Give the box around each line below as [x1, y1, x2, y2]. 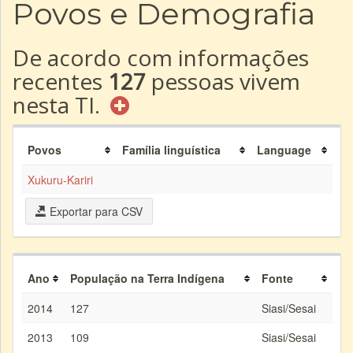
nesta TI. [13, 90, 106, 120]
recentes [13, 66, 108, 96]
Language [257, 142, 311, 158]
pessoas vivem [146, 66, 300, 96]
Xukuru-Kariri [28, 172, 93, 188]
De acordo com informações [13, 43, 309, 72]
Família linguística [122, 142, 221, 158]
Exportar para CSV [46, 203, 143, 219]
